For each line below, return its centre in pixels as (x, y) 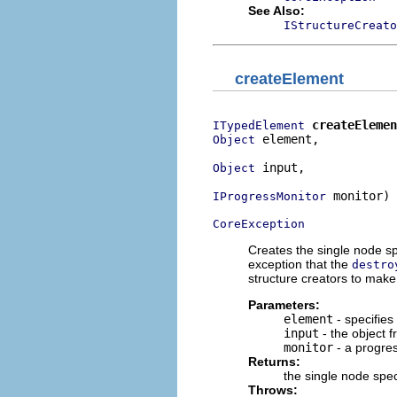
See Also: (276, 11)
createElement (289, 78)
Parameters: (284, 304)
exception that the (300, 264)
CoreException (259, 223)
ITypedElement (259, 125)
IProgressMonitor (269, 196)
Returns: (274, 361)
